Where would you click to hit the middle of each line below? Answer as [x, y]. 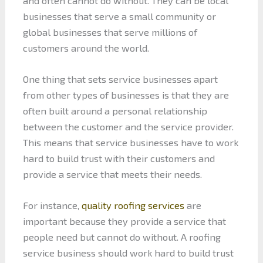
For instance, [52, 205]
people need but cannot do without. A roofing [122, 237]
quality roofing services [133, 205]
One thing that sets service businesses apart [120, 79]
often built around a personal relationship [115, 110]
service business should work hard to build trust [128, 253]
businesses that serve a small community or [119, 16]
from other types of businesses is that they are [126, 95]
